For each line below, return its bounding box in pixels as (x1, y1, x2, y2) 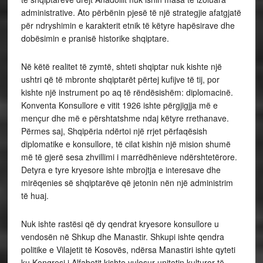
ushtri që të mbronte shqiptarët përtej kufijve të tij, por (21, 73, 220, 86)
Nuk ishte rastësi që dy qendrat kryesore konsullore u (21, 218, 219, 230)
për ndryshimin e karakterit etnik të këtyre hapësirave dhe (21, 19, 235, 32)
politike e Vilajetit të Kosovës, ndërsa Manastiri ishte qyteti (21, 244, 235, 256)
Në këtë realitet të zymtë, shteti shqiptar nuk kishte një (21, 60, 222, 73)
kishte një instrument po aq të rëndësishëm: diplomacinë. (21, 86, 233, 99)
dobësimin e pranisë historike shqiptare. (21, 32, 169, 45)
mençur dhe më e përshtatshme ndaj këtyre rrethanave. (21, 112, 229, 124)
